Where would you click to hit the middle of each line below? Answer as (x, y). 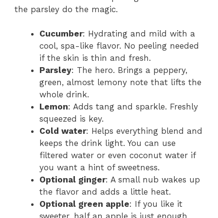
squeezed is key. (72, 119)
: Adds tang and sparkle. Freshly (133, 107)
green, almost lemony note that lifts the (120, 82)
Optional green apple (84, 204)
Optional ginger (73, 180)
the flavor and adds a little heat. (105, 192)
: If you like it (156, 204)
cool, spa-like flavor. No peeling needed (119, 46)
